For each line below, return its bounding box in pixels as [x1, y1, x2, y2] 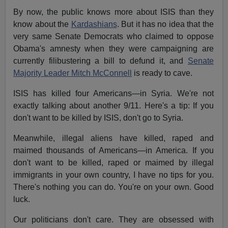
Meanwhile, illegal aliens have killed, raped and [13, 134, 214, 143]
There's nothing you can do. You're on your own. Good [13, 183, 214, 192]
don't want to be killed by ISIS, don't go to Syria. [13, 113, 184, 123]
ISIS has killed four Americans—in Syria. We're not [13, 89, 214, 98]
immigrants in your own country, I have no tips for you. [13, 170, 214, 180]
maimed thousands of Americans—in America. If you [13, 146, 214, 155]
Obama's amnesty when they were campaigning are [13, 44, 214, 53]
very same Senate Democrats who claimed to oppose [13, 32, 214, 41]
